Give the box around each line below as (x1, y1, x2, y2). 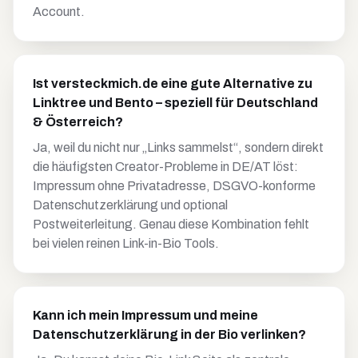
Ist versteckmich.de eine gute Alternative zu (33, 77, 312, 90)
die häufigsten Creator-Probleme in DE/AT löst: (33, 160, 298, 173)
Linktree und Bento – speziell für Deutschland (33, 96, 318, 109)
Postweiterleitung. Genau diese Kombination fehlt (33, 217, 309, 231)
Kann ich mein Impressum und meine (33, 308, 258, 322)
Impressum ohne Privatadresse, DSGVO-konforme (33, 179, 316, 193)
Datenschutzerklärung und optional (33, 198, 228, 212)
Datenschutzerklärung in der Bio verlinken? (33, 328, 306, 341)
